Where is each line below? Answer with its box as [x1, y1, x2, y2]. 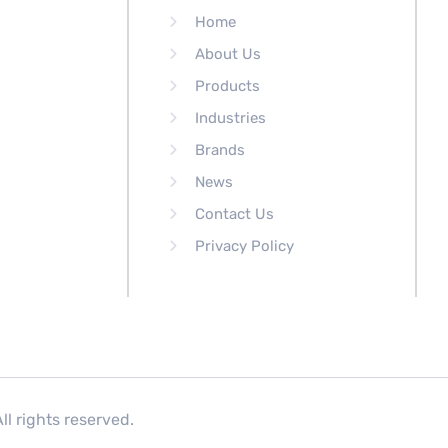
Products [195, 76, 260, 95]
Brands [195, 140, 245, 159]
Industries [195, 108, 266, 127]
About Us [195, 44, 261, 63]
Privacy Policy [195, 236, 294, 255]
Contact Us [195, 204, 274, 223]
